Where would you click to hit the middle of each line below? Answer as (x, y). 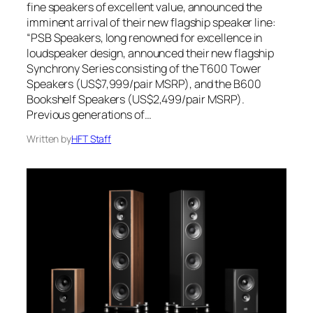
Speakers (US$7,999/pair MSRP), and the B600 (144, 84)
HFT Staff (92, 139)
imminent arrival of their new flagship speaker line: (151, 23)
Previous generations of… (89, 115)
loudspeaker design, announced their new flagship (151, 53)
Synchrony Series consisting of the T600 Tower (144, 69)
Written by (49, 139)
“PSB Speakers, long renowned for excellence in (145, 38)
